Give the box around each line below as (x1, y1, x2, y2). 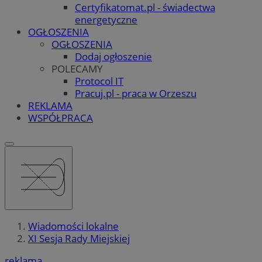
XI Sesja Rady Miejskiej (28, 232, 130, 246)
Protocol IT (75, 74, 123, 88)
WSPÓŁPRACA (28, 111, 93, 125)
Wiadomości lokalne (28, 219, 119, 233)
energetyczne (75, 12, 137, 26)
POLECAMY (51, 61, 103, 75)
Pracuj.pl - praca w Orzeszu (75, 86, 196, 100)
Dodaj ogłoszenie (75, 49, 152, 63)
